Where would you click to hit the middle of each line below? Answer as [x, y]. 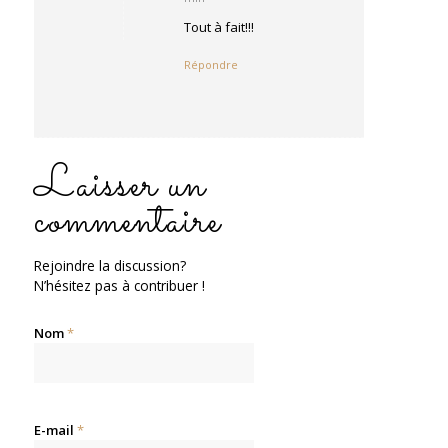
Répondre [210, 64]
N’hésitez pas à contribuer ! [119, 285]
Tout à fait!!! [218, 26]
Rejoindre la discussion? [109, 265]
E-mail [55, 429]
